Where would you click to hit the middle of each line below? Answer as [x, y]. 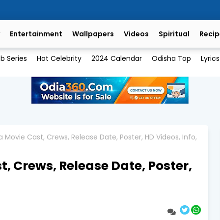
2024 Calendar [116, 59]
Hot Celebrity [59, 59]
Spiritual [174, 34]
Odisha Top [171, 59]
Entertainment [36, 34]
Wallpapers [93, 34]
